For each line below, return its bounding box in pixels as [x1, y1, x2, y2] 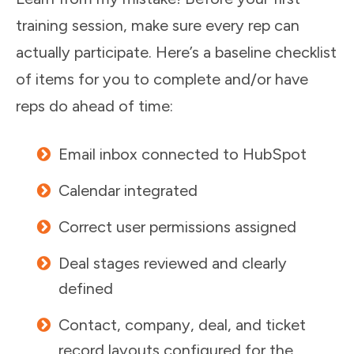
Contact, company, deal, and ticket [58, 315, 306, 335]
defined [58, 279, 113, 299]
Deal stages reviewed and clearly [58, 254, 287, 273]
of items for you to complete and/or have [16, 70, 308, 89]
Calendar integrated [58, 181, 198, 201]
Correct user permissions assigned [58, 217, 296, 237]
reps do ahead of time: [16, 96, 173, 116]
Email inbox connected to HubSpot [58, 145, 307, 164]
